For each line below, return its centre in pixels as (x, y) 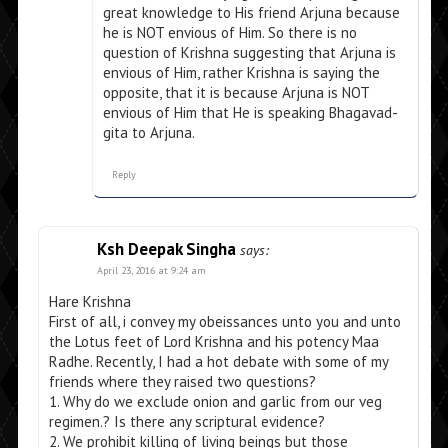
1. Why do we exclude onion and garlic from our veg (215, 402)
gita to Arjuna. (148, 133)
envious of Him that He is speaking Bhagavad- (250, 113)
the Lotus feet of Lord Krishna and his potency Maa (213, 342)
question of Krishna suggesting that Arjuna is (249, 53)
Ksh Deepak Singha (166, 249)
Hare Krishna (89, 302)
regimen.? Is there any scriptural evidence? (186, 422)
